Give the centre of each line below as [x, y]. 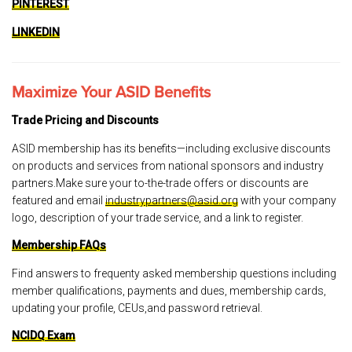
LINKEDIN [36, 32]
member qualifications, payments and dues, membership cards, [169, 290]
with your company [287, 200]
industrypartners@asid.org [172, 200]
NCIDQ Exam [44, 335]
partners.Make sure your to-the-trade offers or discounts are [160, 183]
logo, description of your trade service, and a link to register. [158, 217]
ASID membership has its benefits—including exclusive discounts [171, 148]
